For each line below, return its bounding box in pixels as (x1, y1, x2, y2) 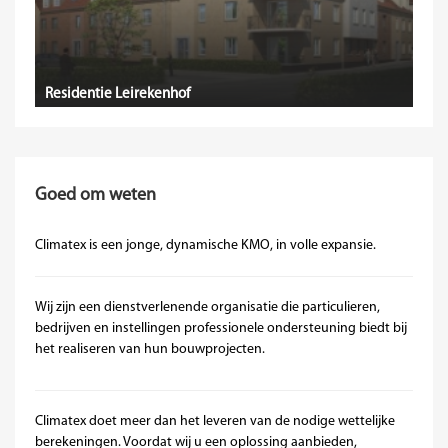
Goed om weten (35, 185, 156, 205)
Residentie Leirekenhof (45, 86, 190, 102)
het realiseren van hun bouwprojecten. (35, 341, 265, 357)
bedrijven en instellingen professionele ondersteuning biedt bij (35, 320, 407, 336)
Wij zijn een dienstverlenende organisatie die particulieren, (35, 299, 380, 315)
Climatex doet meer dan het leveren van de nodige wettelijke (35, 413, 395, 429)
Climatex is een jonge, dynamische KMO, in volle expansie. (35, 237, 376, 253)
